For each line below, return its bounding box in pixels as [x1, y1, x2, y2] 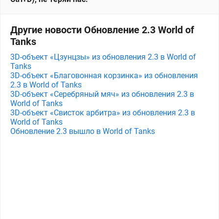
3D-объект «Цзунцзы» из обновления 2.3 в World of [10, 52, 196, 62]
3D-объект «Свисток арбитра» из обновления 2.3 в [10, 108, 195, 117]
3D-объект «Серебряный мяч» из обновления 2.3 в [10, 89, 194, 99]
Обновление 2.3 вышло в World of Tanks [10, 126, 155, 136]
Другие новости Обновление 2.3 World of [10, 23, 194, 36]
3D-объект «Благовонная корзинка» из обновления [10, 70, 198, 80]
